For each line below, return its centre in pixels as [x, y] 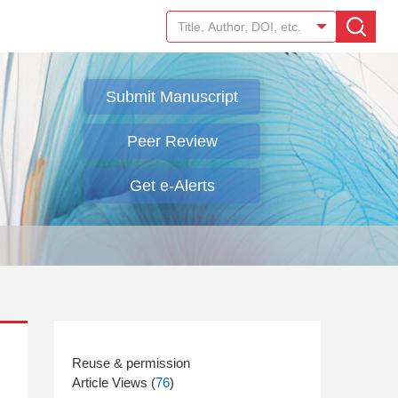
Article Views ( [114, 382]
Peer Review [172, 141]
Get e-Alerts [172, 186]
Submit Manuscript [172, 97]
